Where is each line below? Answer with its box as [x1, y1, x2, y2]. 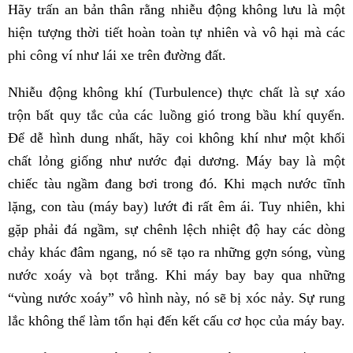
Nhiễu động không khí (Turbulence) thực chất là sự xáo [8, 84, 345, 101]
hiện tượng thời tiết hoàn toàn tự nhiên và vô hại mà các [8, 24, 345, 41]
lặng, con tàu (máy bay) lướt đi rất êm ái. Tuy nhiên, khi [8, 199, 345, 215]
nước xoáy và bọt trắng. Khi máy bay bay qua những [8, 267, 345, 284]
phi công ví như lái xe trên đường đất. [8, 47, 226, 64]
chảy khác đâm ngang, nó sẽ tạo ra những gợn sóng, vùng [8, 244, 345, 261]
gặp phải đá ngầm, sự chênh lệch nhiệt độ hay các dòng [8, 221, 345, 238]
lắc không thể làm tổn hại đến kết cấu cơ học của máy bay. [8, 313, 345, 329]
